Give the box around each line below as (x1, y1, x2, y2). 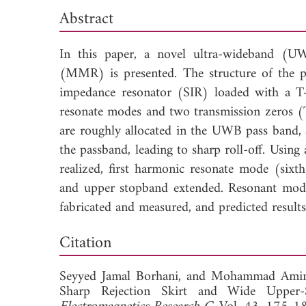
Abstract (59, 4, 113, 33)
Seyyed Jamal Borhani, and (59, 264, 211, 289)
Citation (59, 228, 111, 258)
